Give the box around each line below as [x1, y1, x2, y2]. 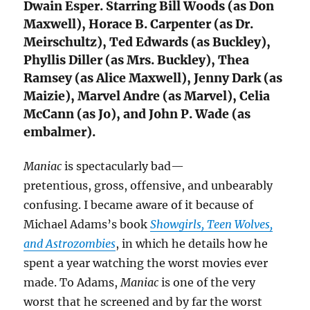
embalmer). [24, 125, 96, 140]
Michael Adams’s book [24, 217, 151, 231]
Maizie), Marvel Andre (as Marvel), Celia [24, 89, 271, 104]
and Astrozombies [24, 236, 116, 250]
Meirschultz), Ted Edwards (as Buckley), [24, 35, 271, 51]
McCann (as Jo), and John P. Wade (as [24, 107, 251, 122]
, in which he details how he [116, 236, 268, 250]
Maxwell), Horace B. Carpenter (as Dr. [24, 17, 254, 33]
